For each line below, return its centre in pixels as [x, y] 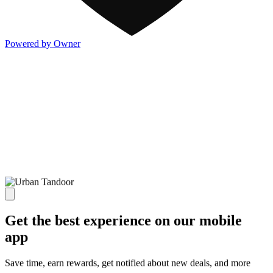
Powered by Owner [43, 44]
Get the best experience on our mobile [123, 220]
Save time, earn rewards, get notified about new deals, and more [128, 263]
